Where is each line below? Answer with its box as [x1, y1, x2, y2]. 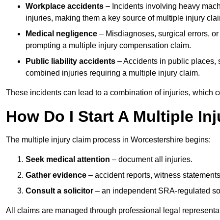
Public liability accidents [26, 57, 115, 66]
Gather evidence [26, 171, 86, 180]
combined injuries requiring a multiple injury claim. [26, 69, 200, 78]
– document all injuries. [110, 155, 192, 164]
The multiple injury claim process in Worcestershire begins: [6, 136, 211, 144]
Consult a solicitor [26, 187, 93, 195]
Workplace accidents [26, 2, 104, 11]
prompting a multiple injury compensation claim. [26, 41, 191, 50]
